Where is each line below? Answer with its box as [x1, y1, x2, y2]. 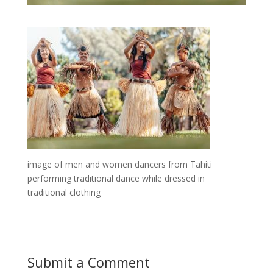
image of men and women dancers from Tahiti [27, 158, 212, 171]
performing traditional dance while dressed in [27, 172, 205, 185]
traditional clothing [27, 186, 101, 199]
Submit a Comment [27, 253, 150, 272]
